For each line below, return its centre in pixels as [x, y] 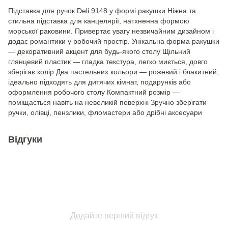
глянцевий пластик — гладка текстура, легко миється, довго [108, 62]
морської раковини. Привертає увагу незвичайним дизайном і [111, 31]
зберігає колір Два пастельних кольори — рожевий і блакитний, [113, 72]
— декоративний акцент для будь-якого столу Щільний [99, 51]
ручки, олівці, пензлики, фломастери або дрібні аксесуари [105, 112]
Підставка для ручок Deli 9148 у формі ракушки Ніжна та [102, 11]
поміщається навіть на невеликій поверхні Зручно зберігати [107, 102]
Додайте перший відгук [114, 216]
